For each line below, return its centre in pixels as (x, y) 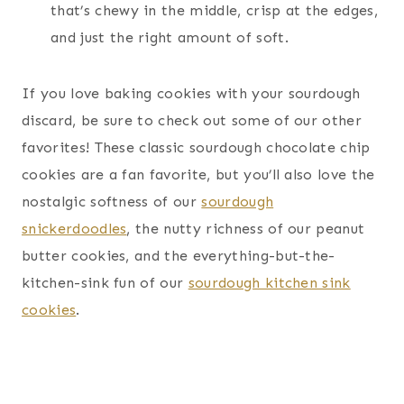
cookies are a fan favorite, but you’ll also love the (198, 175)
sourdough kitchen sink (269, 283)
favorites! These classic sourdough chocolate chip (196, 148)
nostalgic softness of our (112, 202)
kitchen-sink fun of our (105, 283)
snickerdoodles (74, 229)
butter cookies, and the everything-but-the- (179, 256)
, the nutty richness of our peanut (246, 229)
